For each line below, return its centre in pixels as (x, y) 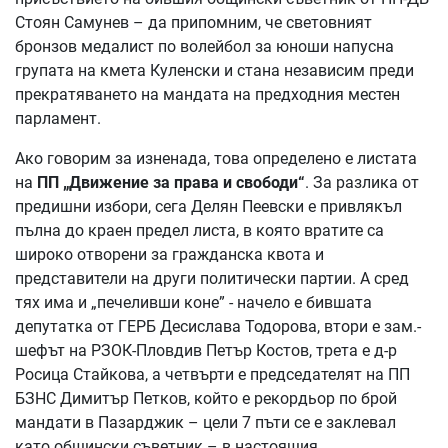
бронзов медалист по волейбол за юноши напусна (204, 46)
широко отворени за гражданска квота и (169, 254)
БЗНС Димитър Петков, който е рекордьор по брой (206, 398)
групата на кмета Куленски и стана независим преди (214, 70)
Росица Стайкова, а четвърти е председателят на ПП (212, 374)
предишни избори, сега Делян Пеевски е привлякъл (208, 206)
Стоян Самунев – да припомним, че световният (193, 22)
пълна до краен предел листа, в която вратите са (199, 230)
